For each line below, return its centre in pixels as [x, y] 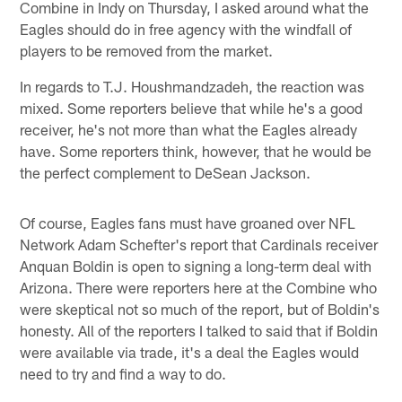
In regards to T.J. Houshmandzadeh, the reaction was [192, 86]
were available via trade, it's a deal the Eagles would [190, 351]
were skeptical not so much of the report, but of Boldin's [200, 308]
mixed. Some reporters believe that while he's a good [192, 107]
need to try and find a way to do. [123, 373]
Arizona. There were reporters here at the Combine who [199, 287]
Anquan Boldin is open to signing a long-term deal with [196, 265]
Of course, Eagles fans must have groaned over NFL [188, 222]
